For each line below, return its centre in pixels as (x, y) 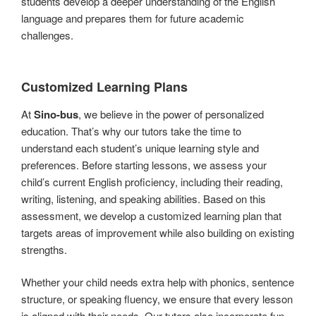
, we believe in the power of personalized (171, 114)
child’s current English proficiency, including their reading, (152, 181)
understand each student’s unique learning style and (140, 147)
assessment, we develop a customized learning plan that (151, 215)
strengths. (44, 249)
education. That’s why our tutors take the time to (131, 130)
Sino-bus (56, 114)
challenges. (47, 35)
